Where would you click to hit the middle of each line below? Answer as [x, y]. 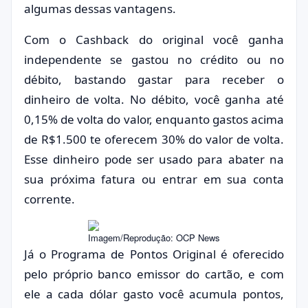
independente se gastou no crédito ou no [154, 59]
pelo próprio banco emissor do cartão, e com [154, 274]
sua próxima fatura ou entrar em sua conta [154, 179]
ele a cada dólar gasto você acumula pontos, [154, 294]
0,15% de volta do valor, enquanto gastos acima [154, 119]
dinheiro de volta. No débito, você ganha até [154, 99]
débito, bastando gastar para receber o [154, 79]
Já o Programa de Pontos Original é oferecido [154, 254]
